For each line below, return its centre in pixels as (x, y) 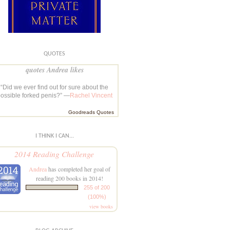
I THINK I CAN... (54, 136)
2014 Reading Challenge (54, 154)
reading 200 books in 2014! (69, 178)
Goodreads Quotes (91, 112)
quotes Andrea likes (54, 70)
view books (101, 206)
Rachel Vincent (91, 95)
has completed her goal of (78, 169)
